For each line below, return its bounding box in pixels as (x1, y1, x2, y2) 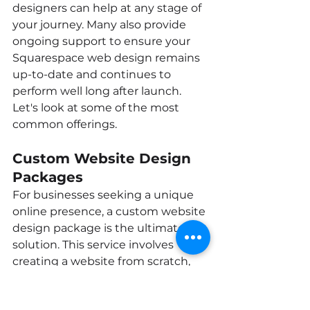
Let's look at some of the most (12, 100, 182, 114)
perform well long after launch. (12, 84, 184, 98)
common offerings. (12, 117, 117, 131)
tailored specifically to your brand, (12, 271, 201, 284)
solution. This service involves (12, 237, 176, 251)
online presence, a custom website (12, 204, 208, 218)
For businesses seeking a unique (12, 188, 197, 201)
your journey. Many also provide (12, 17, 189, 31)
